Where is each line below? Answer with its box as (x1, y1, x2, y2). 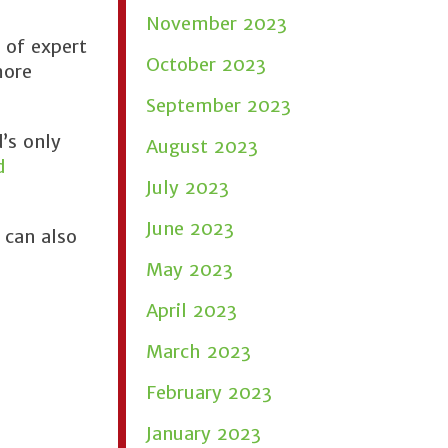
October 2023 (146, 53, 266, 76)
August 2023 (146, 135, 258, 158)
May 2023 (146, 258, 233, 281)
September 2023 (146, 94, 291, 117)
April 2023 (146, 299, 237, 322)
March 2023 (146, 340, 251, 363)
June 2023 (146, 217, 234, 240)
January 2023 (146, 422, 261, 445)
